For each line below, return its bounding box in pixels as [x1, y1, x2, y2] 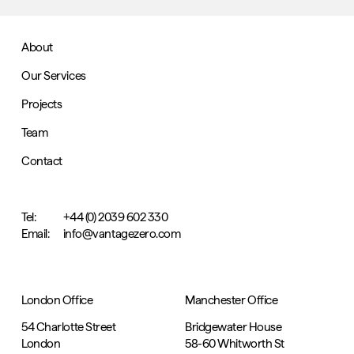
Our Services [21, 69, 86, 84]
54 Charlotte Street [21, 320, 116, 335]
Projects [21, 97, 62, 112]
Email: [21, 227, 50, 242]
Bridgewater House [185, 320, 288, 335]
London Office [21, 293, 93, 308]
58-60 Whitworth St [185, 337, 292, 352]
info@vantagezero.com [62, 227, 181, 242]
